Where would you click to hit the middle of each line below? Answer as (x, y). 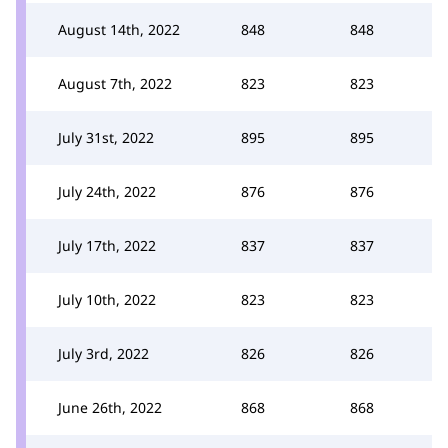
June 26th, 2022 (110, 407)
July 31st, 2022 (106, 137)
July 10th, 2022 (107, 299)
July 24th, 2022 (107, 191)
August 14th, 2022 (119, 29)
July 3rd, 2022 (103, 353)
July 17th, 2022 (107, 245)
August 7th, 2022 (115, 83)
